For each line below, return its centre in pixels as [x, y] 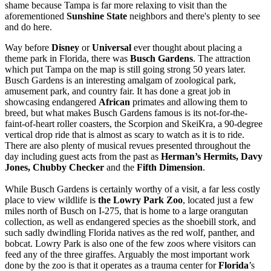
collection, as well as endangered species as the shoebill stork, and [130, 222]
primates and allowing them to [189, 102]
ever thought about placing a [187, 48]
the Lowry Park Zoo [140, 200]
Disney [65, 48]
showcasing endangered [52, 102]
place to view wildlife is [51, 200]
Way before [28, 48]
